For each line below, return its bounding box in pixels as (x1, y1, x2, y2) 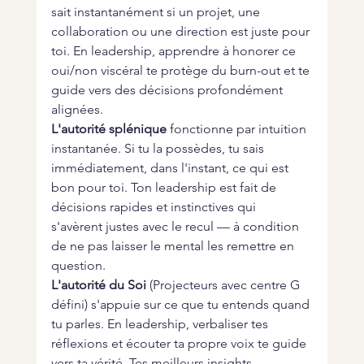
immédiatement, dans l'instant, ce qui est (50, 160, 292, 176)
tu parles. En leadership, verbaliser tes (50, 316, 271, 332)
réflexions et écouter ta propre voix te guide (50, 336, 310, 352)
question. (50, 258, 106, 274)
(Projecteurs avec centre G (145, 277, 303, 293)
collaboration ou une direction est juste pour (50, 24, 313, 40)
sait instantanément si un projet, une (50, 4, 263, 20)
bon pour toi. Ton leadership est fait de (50, 180, 279, 196)
